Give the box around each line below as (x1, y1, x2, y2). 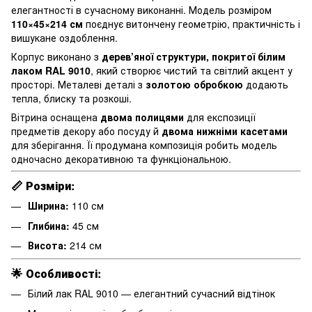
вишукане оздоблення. (11, 30, 118, 45)
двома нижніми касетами (162, 123, 288, 138)
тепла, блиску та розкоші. (11, 91, 132, 105)
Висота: (28, 238, 67, 253)
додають (243, 77, 288, 91)
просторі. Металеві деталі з (11, 77, 146, 91)
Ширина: (28, 198, 69, 213)
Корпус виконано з (11, 49, 102, 63)
